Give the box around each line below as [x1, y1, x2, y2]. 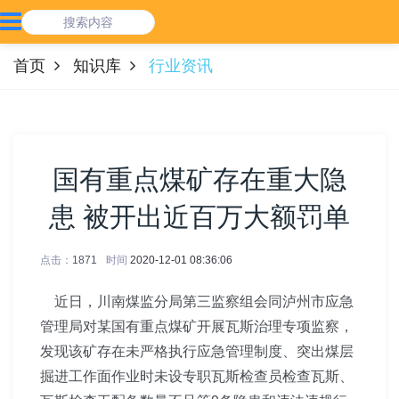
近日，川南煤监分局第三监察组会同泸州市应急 [40, 294, 354, 309]
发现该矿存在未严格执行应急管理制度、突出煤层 [40, 344, 354, 359]
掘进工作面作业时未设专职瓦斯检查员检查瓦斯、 [40, 369, 354, 384]
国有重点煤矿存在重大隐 [53, 165, 346, 194]
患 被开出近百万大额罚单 [49, 202, 350, 232]
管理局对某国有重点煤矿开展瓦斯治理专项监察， [40, 319, 354, 334]
